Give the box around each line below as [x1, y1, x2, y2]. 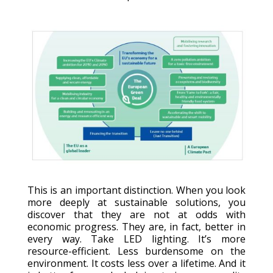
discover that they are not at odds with [27, 207, 246, 221]
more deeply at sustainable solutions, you [27, 195, 246, 209]
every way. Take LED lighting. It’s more [27, 232, 246, 246]
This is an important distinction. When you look [27, 183, 246, 197]
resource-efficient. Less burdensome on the [27, 244, 246, 258]
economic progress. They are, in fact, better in [27, 219, 246, 233]
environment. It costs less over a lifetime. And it [27, 256, 246, 270]
